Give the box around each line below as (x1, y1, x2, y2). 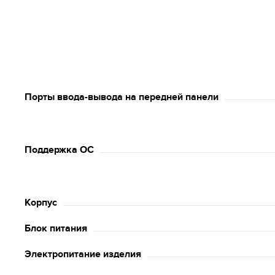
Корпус (25, 196, 57, 209)
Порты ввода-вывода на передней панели (25, 91, 219, 103)
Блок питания (25, 222, 87, 234)
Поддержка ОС (25, 144, 94, 156)
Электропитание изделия (25, 248, 141, 260)
